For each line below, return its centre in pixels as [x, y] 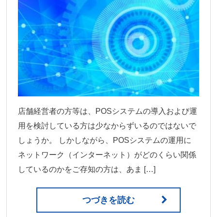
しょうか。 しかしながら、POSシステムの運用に [105, 140]
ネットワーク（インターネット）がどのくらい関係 [107, 155]
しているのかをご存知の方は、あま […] [87, 169]
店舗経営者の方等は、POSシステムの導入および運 [108, 111]
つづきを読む [108, 200]
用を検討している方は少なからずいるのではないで [107, 125]
